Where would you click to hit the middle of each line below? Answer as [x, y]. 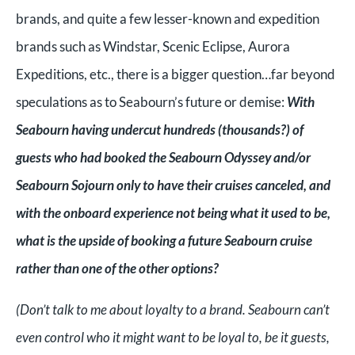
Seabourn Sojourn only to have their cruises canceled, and [173, 185]
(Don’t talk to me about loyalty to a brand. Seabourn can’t [173, 309]
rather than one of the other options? [120, 268]
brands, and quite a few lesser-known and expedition [168, 18]
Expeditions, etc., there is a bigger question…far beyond [176, 74]
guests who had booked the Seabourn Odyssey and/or [163, 157]
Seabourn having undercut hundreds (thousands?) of [160, 129]
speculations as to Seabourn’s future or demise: [151, 101]
